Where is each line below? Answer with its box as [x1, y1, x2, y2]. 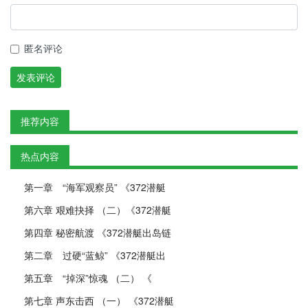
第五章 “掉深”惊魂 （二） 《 [24, 271, 152, 285]
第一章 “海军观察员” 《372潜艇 [24, 180, 166, 194]
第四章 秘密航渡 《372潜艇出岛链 [24, 225, 171, 239]
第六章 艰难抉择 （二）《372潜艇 [24, 203, 171, 217]
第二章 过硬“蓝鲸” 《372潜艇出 [24, 248, 166, 262]
